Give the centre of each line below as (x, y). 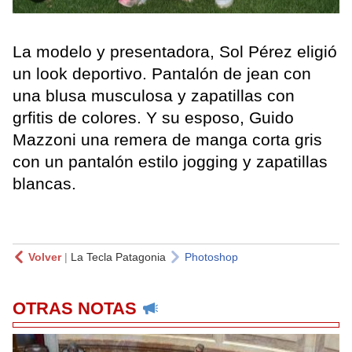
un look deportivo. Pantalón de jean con (162, 73)
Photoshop (211, 257)
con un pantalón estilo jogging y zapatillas (170, 161)
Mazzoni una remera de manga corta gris (167, 139)
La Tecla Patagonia (118, 257)
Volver (45, 257)
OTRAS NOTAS (75, 308)
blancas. (44, 183)
